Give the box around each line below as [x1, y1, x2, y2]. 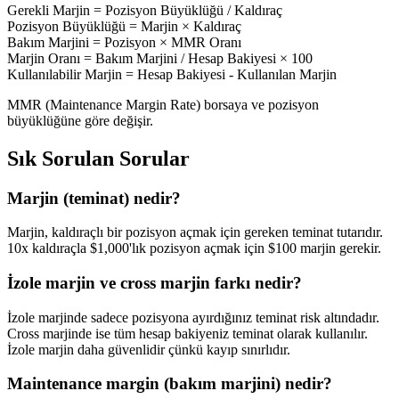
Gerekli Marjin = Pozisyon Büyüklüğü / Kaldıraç [7, 2, 282, 18]
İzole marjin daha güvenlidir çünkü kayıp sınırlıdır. [7, 341, 290, 357]
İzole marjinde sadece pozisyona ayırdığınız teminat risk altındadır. [7, 309, 379, 325]
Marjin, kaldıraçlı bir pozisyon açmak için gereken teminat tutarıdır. [7, 224, 383, 240]
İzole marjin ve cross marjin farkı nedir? [7, 273, 302, 292]
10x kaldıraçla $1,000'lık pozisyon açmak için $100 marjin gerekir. [7, 240, 381, 256]
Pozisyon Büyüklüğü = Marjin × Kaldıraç [7, 18, 241, 34]
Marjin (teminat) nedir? [7, 188, 181, 208]
